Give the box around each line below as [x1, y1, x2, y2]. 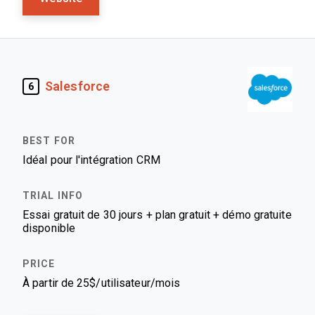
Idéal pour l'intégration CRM [22, 154, 160, 166]
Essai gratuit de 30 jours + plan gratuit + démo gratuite [22, 209, 292, 221]
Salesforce [45, 79, 110, 94]
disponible [22, 222, 75, 234]
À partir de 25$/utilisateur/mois [22, 277, 181, 289]
